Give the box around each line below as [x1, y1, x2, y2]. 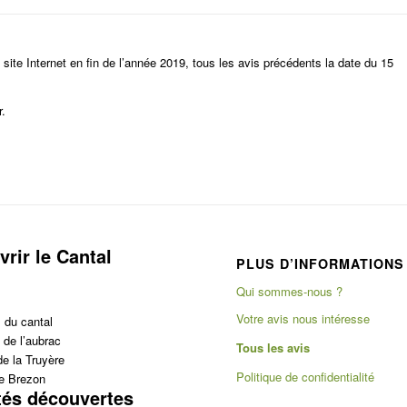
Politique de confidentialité [236, 368, 375, 386]
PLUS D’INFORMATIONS [236, 254, 405, 273]
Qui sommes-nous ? [236, 283, 343, 301]
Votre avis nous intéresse [236, 310, 371, 328]
